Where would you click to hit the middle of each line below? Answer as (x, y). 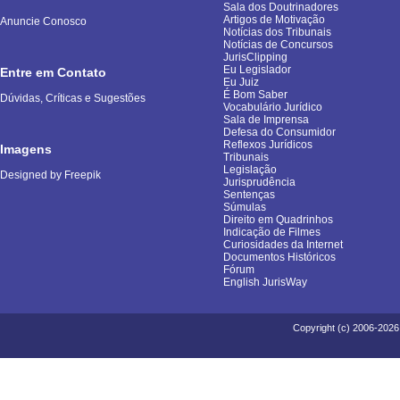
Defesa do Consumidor (279, 132)
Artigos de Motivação (274, 20)
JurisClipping (255, 57)
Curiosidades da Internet (283, 245)
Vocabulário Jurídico (273, 107)
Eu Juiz (241, 82)
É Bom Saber (255, 95)
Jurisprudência (259, 182)
